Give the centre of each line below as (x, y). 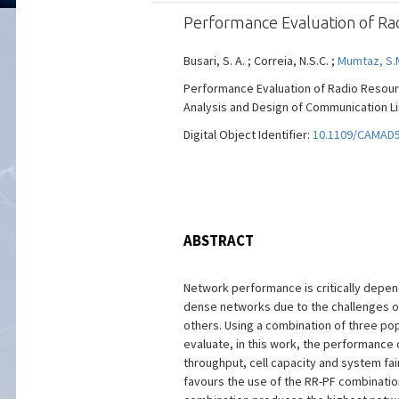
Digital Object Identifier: (248, 134)
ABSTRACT (218, 240)
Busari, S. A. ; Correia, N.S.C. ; (260, 61)
